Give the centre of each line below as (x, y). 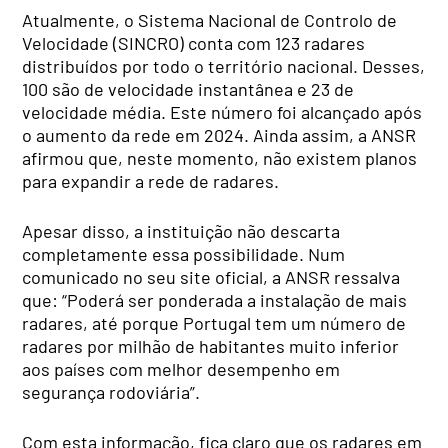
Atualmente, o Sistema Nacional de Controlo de (210, 19)
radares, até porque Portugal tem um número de (214, 322)
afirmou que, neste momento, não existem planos (220, 157)
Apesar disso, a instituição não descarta (181, 230)
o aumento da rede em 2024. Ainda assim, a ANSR (219, 134)
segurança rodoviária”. (111, 391)
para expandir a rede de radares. (151, 180)
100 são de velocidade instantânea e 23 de (188, 88)
